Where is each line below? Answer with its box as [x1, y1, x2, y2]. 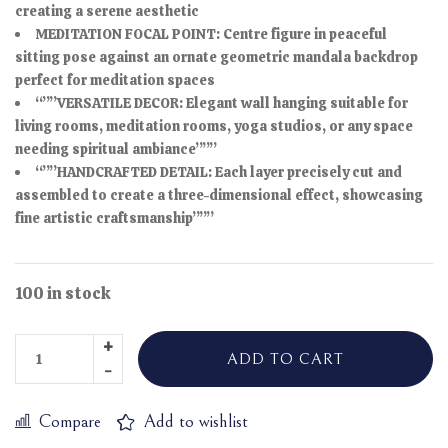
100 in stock [15, 281, 111, 304]
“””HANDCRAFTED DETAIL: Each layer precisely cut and [35, 162, 402, 181]
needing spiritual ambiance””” [15, 139, 217, 158]
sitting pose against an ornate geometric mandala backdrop [15, 47, 418, 66]
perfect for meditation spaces [15, 70, 215, 89]
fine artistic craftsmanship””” [15, 208, 214, 227]
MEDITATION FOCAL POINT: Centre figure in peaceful [35, 24, 387, 43]
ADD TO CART [226, 349, 344, 368]
